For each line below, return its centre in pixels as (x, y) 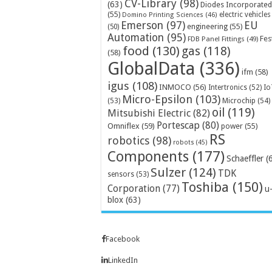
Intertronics (228, 87)
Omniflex (124, 126)
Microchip (239, 100)
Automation (136, 37)
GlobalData (151, 68)
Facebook (123, 239)
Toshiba (205, 187)
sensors (121, 174)
